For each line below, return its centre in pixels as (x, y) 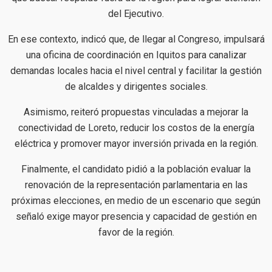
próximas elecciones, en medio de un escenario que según (136, 200)
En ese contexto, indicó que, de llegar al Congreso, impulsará (136, 39)
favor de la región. (136, 232)
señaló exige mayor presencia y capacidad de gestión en (136, 216)
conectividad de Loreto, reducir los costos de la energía (136, 127)
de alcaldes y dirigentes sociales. (136, 86)
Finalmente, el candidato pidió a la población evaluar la (136, 169)
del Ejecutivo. (136, 13)
